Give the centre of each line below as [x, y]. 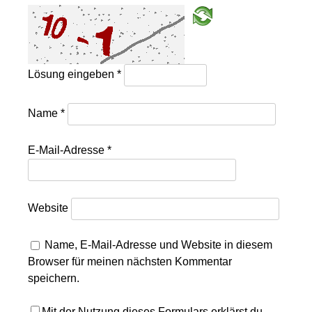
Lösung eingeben [73, 74]
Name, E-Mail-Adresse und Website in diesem [159, 244]
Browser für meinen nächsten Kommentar [130, 261]
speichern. [54, 278]
